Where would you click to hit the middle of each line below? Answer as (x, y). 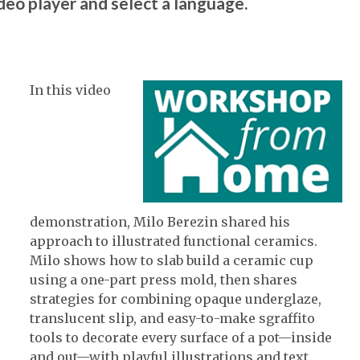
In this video (70, 90)
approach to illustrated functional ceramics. (173, 241)
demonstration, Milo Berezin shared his (160, 221)
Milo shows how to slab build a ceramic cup (171, 260)
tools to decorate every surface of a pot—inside (180, 337)
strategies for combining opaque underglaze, (175, 299)
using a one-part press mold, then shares (163, 279)
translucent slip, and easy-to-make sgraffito (172, 318)
